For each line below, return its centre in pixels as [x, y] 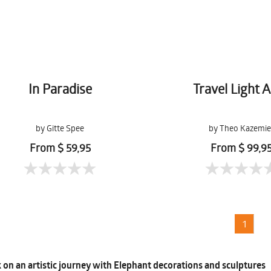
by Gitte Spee [60, 128]
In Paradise [60, 89]
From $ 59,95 [60, 148]
